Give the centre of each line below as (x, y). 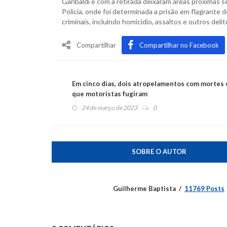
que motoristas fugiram (110, 93)
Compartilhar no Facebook (179, 45)
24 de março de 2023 (109, 107)
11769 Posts (204, 188)
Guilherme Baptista (144, 188)
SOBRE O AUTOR (159, 151)
